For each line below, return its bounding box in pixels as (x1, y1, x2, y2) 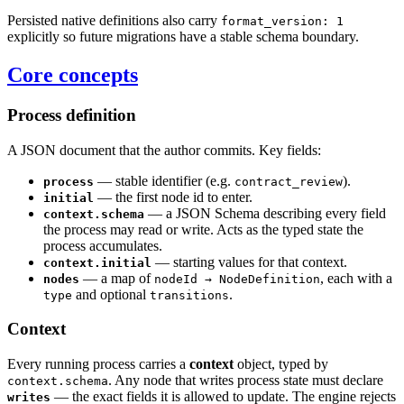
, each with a (320, 270, 392, 286)
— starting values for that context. (151, 253, 347, 270)
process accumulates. (43, 237, 162, 253)
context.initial (43, 255, 151, 270)
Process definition (7, 105, 136, 124)
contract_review (234, 174, 343, 188)
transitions (150, 288, 229, 302)
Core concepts (7, 62, 138, 87)
